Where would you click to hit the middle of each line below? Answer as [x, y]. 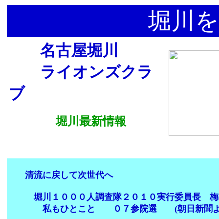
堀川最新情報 [91, 121]
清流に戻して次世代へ [60, 175]
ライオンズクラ [81, 72]
